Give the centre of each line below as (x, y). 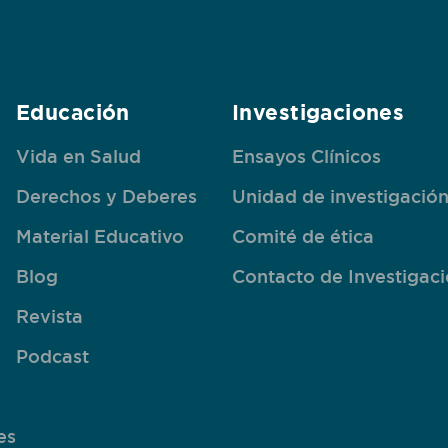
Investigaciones (318, 112)
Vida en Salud (78, 156)
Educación (73, 112)
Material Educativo (100, 236)
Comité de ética (303, 236)
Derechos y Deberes (106, 196)
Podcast (52, 356)
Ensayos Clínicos (306, 156)
